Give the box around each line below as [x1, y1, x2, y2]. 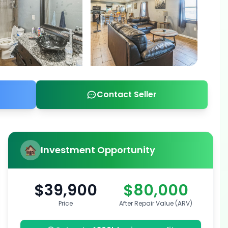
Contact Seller [97, 89, 157, 100]
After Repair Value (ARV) [119, 199, 193, 208]
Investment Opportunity [41, 144, 156, 156]
